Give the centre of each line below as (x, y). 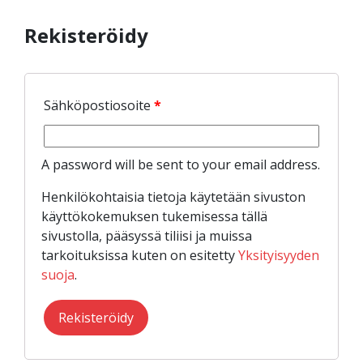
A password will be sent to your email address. (181, 164)
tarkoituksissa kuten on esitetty (140, 255)
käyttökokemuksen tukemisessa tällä (154, 216)
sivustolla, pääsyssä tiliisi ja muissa (147, 235)
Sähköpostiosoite (99, 105)
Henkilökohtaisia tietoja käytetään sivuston (173, 196)
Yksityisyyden (279, 255)
